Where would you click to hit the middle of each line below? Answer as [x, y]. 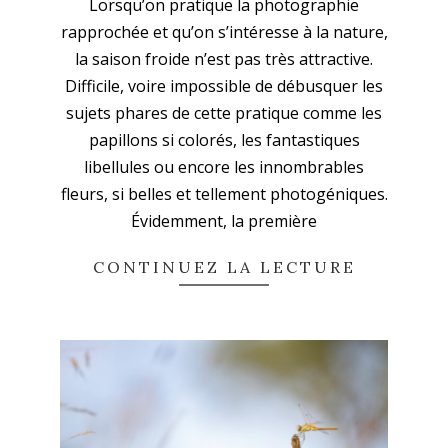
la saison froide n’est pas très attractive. [224, 59]
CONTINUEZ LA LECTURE [224, 267]
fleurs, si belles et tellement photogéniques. [224, 194]
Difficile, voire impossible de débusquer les [224, 86]
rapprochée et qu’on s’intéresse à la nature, [224, 32]
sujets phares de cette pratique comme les [224, 113]
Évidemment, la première [224, 221]
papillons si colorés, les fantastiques [224, 140]
